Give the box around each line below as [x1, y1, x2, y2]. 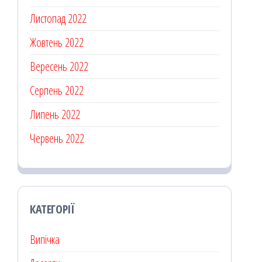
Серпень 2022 [30, 82, 84, 99]
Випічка [30, 232, 60, 248]
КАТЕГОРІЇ [30, 201, 75, 218]
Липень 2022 [30, 106, 80, 123]
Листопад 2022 [30, 11, 87, 27]
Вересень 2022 [30, 58, 88, 75]
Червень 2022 [30, 130, 84, 147]
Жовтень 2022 [30, 35, 84, 51]
